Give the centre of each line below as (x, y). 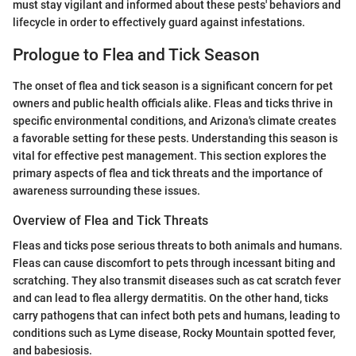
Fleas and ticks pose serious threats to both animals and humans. (178, 245)
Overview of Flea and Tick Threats (110, 220)
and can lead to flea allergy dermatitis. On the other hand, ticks (170, 298)
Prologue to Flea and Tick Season (136, 55)
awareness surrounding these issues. (106, 190)
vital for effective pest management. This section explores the (170, 155)
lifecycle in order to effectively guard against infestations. (159, 22)
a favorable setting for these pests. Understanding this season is (175, 138)
